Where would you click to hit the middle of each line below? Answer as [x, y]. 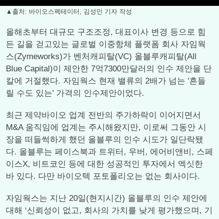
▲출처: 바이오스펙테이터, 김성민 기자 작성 [69, 11]
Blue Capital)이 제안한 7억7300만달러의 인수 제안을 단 [109, 69]
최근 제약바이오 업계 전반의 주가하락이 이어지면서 [103, 115]
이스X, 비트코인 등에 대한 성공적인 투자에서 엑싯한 [104, 164]
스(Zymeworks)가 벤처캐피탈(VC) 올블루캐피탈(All [101, 56]
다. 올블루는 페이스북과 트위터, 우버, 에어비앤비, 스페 [109, 152]
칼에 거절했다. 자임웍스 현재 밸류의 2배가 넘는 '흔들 [106, 81]
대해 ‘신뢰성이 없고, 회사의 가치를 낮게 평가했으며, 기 [109, 210]
